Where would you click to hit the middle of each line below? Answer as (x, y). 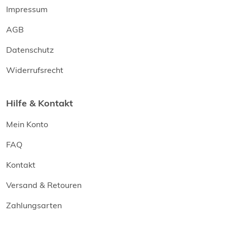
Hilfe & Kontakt (40, 103)
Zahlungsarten (34, 205)
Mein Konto (27, 124)
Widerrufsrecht (35, 70)
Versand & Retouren (44, 185)
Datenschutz (30, 50)
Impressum (27, 9)
